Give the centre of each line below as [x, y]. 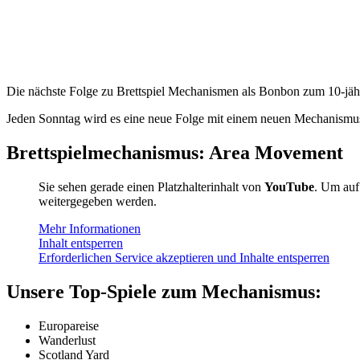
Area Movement [276, 153]
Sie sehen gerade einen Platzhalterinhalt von [151, 187]
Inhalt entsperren [81, 243]
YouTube [289, 187]
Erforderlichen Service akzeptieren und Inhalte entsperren [184, 258]
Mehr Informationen [90, 229]
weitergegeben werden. [98, 202]
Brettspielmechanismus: [108, 153]
